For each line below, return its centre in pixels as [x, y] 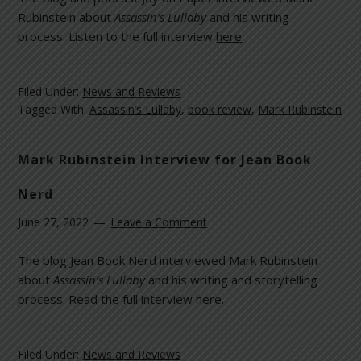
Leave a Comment [159, 222]
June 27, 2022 [54, 222]
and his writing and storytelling [232, 280]
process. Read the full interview [107, 299]
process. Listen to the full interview [117, 36]
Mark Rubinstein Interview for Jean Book [165, 160]
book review [220, 109]
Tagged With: [54, 109]
